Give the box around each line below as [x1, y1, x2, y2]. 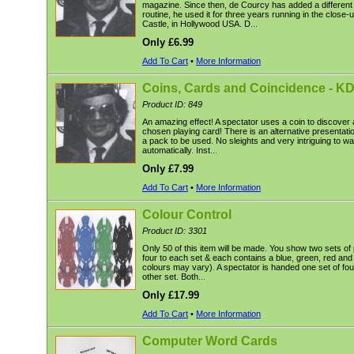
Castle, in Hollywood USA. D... [142, 19, 258, 28]
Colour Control [142, 208, 232, 221]
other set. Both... [142, 272, 205, 281]
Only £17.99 [142, 289, 199, 301]
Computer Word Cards [142, 334, 277, 348]
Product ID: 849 [142, 100, 202, 109]
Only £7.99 [142, 163, 194, 175]
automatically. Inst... [142, 145, 217, 155]
